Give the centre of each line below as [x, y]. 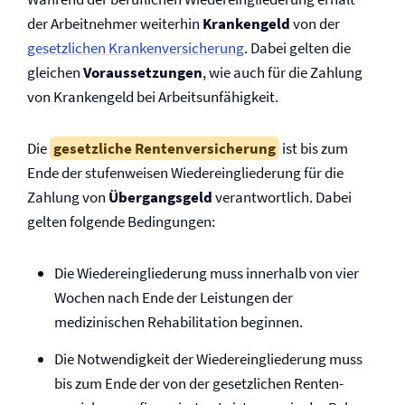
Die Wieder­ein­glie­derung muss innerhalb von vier [207, 273]
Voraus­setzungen [143, 72]
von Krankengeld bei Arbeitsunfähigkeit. [153, 97]
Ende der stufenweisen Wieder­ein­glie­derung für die [185, 173]
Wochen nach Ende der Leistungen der [174, 297]
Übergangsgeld [162, 197]
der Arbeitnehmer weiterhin [115, 24]
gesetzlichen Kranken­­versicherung [136, 48]
